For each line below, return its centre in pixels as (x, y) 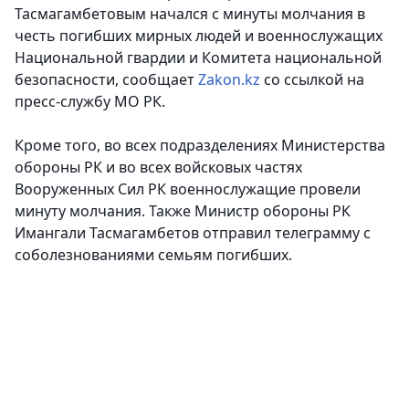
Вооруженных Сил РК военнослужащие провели (188, 189)
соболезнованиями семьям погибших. (153, 255)
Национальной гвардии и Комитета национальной (198, 58)
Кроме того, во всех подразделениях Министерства (200, 146)
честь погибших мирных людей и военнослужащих (199, 36)
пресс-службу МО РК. (90, 102)
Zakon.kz (229, 80)
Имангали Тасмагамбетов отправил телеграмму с (193, 233)
